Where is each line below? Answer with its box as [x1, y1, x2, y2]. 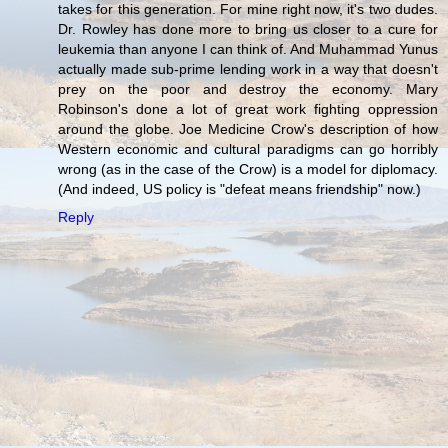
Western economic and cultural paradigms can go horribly [58, 141, 438, 158]
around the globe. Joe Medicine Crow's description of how [58, 121, 438, 138]
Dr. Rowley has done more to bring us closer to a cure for [58, 21, 438, 38]
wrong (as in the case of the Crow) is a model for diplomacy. [58, 161, 438, 178]
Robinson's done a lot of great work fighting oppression [58, 101, 438, 118]
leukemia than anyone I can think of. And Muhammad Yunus [58, 41, 438, 58]
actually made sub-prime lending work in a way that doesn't [58, 61, 438, 78]
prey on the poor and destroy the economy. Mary [58, 81, 438, 98]
